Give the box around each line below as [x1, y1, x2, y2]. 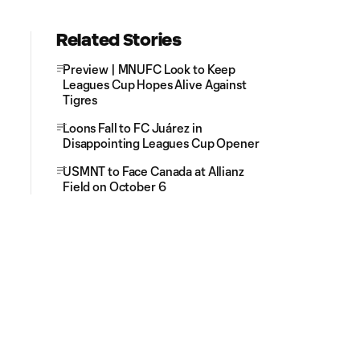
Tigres [63, 92, 98, 107]
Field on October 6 [63, 179, 166, 194]
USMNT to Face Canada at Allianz [63, 164, 244, 178]
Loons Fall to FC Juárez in [63, 121, 202, 135]
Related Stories [56, 31, 182, 49]
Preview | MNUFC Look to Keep [63, 62, 236, 76]
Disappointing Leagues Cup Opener [63, 136, 260, 150]
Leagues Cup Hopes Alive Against [63, 77, 247, 92]
